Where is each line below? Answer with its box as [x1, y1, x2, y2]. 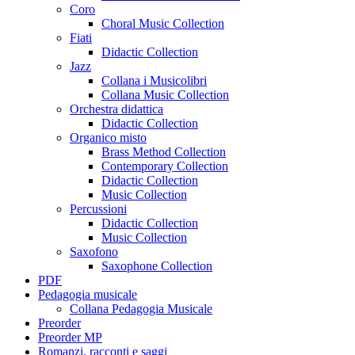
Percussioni [70, 201, 127, 216]
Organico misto [70, 130, 147, 144]
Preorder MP [38, 330, 102, 344]
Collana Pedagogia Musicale [70, 301, 212, 315]
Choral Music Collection [101, 16, 224, 30]
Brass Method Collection [101, 144, 226, 158]
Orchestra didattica [70, 101, 163, 116]
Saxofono [70, 244, 118, 258]
